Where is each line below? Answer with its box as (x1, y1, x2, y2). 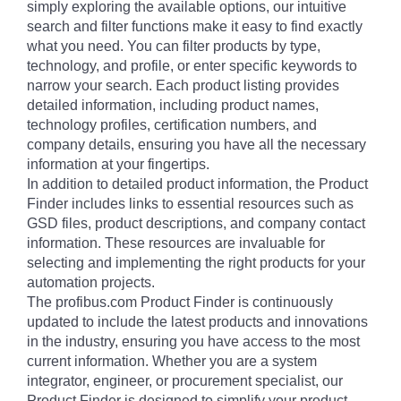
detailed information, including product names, (27, 98, 319, 113)
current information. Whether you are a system (27, 354, 317, 369)
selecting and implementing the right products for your (27, 255, 365, 270)
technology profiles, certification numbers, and (27, 117, 317, 132)
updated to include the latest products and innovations (27, 314, 368, 329)
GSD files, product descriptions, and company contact (27, 216, 365, 231)
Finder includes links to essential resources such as (27, 196, 354, 211)
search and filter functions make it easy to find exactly (27, 19, 363, 34)
